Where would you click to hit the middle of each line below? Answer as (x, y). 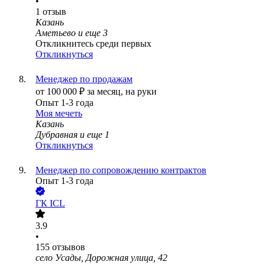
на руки (141, 92)
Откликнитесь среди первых (93, 44)
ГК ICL (50, 203)
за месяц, (106, 92)
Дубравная (56, 135)
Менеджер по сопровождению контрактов (121, 170)
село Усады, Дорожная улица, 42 (101, 258)
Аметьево (56, 33)
